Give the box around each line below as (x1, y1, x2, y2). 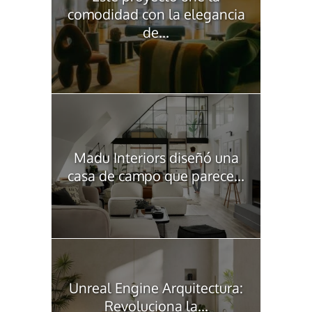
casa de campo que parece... (68, 166, 244, 185)
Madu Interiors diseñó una (73, 148, 239, 166)
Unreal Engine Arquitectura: (69, 279, 243, 297)
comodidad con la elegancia (67, 5, 245, 24)
